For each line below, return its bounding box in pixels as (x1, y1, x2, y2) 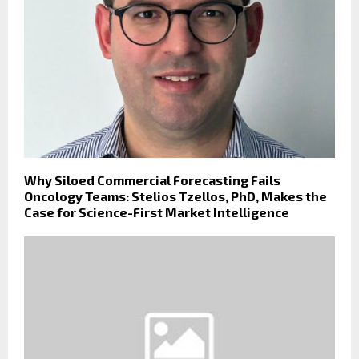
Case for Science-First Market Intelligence (24, 204, 289, 220)
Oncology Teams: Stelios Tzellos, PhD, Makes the (24, 188, 327, 204)
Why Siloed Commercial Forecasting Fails (24, 172, 280, 188)
